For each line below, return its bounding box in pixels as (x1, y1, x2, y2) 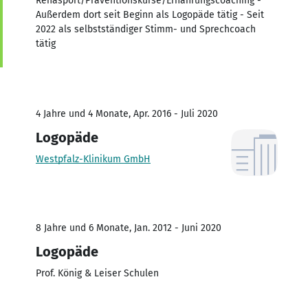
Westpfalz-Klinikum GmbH (36, 153, 151, 165)
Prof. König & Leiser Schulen (36, 267, 159, 279)
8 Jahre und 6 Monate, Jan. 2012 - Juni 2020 (36, 221, 221, 234)
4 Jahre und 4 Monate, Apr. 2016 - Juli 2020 (36, 107, 218, 120)
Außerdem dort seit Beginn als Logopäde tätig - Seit (36, 8, 264, 21)
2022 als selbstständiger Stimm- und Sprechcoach (36, 23, 256, 35)
